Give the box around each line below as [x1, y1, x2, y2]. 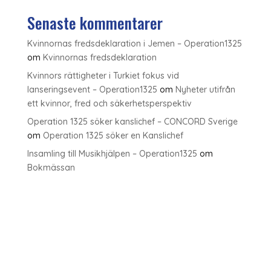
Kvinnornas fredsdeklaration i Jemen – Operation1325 [27, 38, 242, 49]
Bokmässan [27, 162, 75, 173]
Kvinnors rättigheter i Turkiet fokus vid [27, 70, 179, 81]
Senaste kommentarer [27, 11, 163, 34]
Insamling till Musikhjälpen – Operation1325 [27, 148, 197, 159]
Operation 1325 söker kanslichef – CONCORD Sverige [27, 116, 238, 127]
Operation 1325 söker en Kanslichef [42, 130, 183, 141]
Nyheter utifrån [175, 84, 235, 95]
